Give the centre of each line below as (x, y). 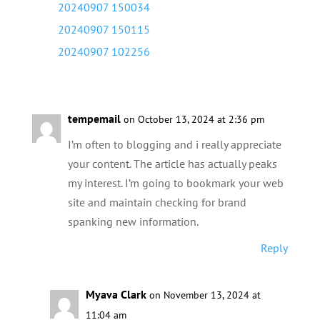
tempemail (94, 119)
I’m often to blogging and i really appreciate (174, 144)
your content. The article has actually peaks (172, 164)
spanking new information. (133, 221)
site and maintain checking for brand (157, 202)
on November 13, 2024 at (205, 295)
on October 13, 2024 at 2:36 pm (194, 119)
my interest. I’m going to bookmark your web (175, 183)
